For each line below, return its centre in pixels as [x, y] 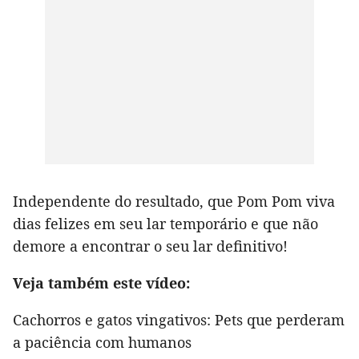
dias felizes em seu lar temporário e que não [165, 223]
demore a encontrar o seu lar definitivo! [150, 246]
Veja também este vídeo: [101, 282]
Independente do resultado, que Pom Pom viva [174, 201]
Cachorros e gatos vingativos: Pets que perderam [179, 319]
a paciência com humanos [102, 342]
